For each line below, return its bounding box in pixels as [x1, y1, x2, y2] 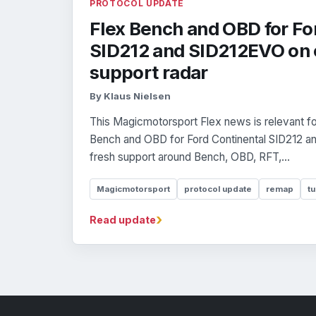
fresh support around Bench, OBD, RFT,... [90, 150, 290, 164]
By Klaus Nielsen [90, 90, 171, 102]
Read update [90, 214, 156, 226]
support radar [90, 61, 208, 84]
